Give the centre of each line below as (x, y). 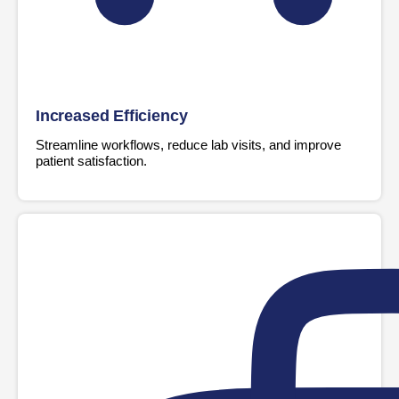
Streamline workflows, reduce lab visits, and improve (188, 144)
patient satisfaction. (91, 160)
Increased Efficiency (112, 115)
